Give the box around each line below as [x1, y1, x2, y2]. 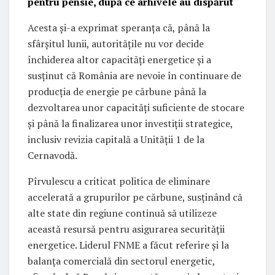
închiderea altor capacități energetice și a [28, 52, 211, 66]
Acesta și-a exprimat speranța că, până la [28, 20, 210, 34]
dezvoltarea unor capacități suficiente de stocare [28, 100, 244, 114]
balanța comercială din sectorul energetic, [28, 254, 215, 268]
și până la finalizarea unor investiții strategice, [28, 116, 233, 130]
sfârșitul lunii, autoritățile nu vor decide [28, 36, 204, 50]
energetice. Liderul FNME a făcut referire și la [28, 238, 229, 252]
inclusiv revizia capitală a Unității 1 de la [28, 132, 204, 146]
